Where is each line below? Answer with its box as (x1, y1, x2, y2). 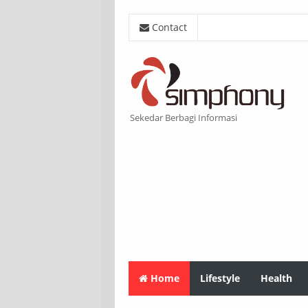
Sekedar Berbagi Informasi (130, 111, 237, 124)
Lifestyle (200, 272, 240, 285)
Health (261, 272, 292, 285)
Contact (149, 21, 187, 34)
